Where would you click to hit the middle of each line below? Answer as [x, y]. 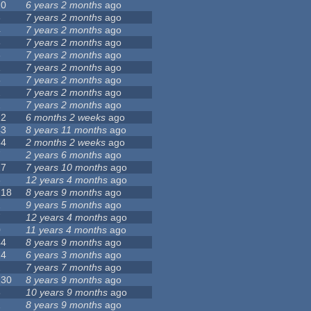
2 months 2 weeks [66, 143]
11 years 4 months [67, 230]
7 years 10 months [67, 168]
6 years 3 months [64, 255]
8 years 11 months [67, 130]
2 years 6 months [64, 155]
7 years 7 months [64, 268]
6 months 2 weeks [66, 118]
